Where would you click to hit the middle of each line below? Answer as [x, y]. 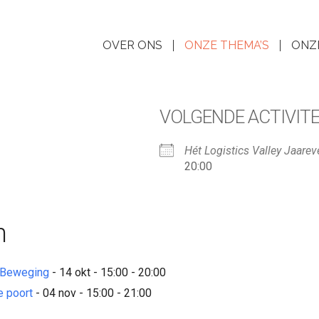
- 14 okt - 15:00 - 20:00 [108, 273]
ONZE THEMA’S [227, 45]
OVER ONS [132, 45]
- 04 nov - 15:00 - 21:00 [92, 293]
